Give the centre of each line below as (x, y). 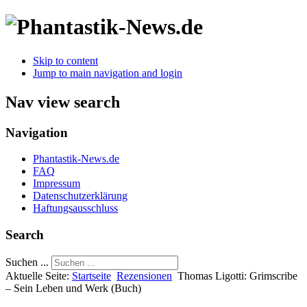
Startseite (91, 275)
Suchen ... (27, 262)
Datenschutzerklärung (80, 196)
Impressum (57, 184)
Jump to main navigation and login (108, 73)
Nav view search (63, 102)
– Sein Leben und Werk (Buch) (73, 288)
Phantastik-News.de (76, 159)
